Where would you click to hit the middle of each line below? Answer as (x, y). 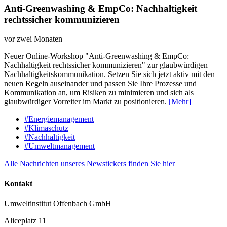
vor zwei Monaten (33, 39)
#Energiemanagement (59, 119)
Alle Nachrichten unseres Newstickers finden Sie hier (89, 164)
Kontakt (18, 183)
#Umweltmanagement (60, 146)
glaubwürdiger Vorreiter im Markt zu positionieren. (86, 102)
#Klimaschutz (46, 128)
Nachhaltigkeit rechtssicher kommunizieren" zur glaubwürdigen (106, 65)
